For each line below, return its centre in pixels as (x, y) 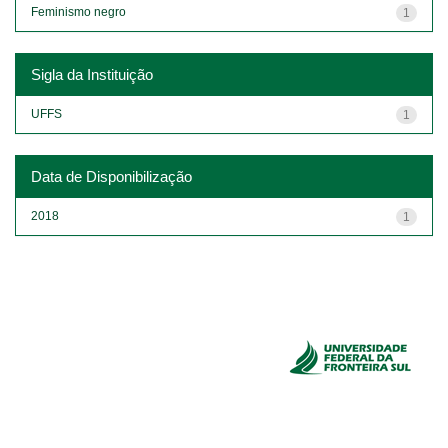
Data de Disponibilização (111, 176)
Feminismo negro (78, 11)
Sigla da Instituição (92, 74)
